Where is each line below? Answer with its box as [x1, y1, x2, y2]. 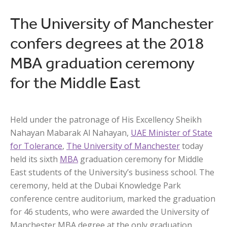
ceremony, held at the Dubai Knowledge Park [10, 180, 181, 191]
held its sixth [10, 154, 60, 165]
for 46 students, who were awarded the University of [10, 206, 209, 217]
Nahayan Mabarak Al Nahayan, [10, 127, 131, 138]
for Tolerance [10, 140, 62, 152]
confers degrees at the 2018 [10, 33, 204, 53]
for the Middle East [10, 73, 140, 92]
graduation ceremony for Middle [78, 154, 203, 165]
